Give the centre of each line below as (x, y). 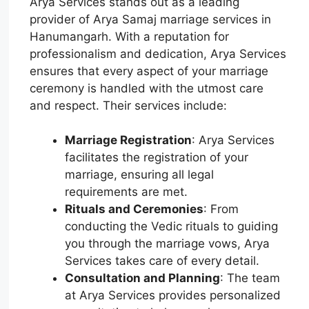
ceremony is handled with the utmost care (147, 88)
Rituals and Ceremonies (134, 209)
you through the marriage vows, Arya (168, 244)
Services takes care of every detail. (162, 261)
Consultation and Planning (143, 278)
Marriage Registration (129, 140)
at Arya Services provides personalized (173, 296)
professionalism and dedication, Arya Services (158, 53)
